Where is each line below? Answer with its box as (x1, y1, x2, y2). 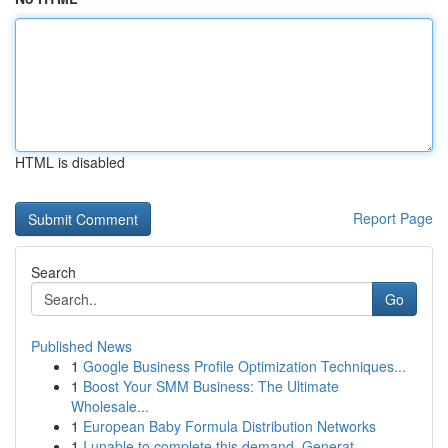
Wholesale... (71, 396, 149, 416)
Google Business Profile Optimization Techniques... (83, 356, 406, 376)
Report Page (353, 208, 433, 228)
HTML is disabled (15, 152, 125, 172)
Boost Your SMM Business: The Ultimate (83, 376, 339, 396)
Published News (31, 336, 132, 356)
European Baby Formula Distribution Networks (83, 416, 376, 436)
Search (31, 262, 76, 282)
